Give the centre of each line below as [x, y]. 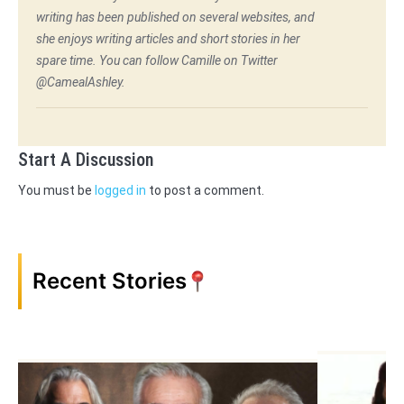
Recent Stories [110, 281]
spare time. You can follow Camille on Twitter [157, 61]
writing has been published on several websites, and [175, 18]
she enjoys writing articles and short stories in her [168, 39]
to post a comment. [205, 191]
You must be [56, 191]
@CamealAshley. [81, 83]
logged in [120, 191]
